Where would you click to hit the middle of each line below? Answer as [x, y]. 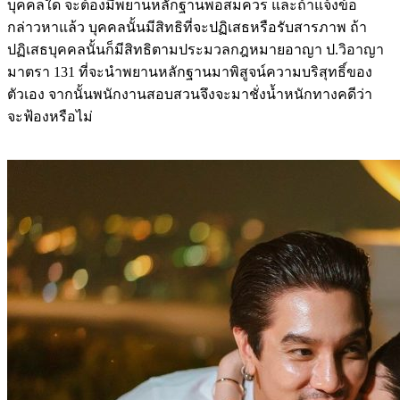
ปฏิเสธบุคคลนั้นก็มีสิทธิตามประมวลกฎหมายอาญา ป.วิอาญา [196, 49]
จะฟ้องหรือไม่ [50, 116]
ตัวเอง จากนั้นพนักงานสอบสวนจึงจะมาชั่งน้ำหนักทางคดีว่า [190, 94]
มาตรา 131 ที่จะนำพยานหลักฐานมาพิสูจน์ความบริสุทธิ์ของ [190, 71]
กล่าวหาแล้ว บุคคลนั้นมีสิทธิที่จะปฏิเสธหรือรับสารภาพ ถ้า [187, 27]
